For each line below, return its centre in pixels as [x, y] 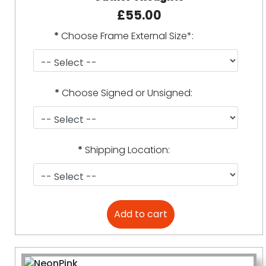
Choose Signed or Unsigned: [127, 93]
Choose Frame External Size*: [127, 36]
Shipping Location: [127, 150]
